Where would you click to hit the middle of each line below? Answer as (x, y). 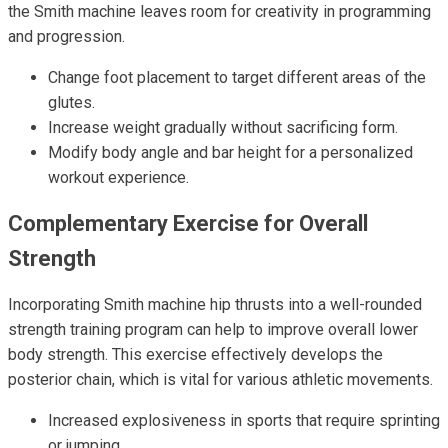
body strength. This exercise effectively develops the (195, 354)
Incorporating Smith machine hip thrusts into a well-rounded (215, 304)
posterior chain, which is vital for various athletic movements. (220, 379)
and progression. (66, 36)
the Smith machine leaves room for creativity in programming (219, 11)
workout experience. (118, 177)
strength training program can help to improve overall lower (213, 329)
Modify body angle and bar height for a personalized (230, 152)
